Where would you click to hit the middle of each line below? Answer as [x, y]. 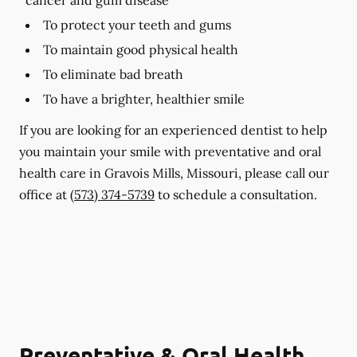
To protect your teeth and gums [137, 24]
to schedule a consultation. [236, 194]
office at [45, 194]
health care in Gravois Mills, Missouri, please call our [174, 173]
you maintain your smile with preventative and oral [170, 151]
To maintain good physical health [141, 49]
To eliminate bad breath [113, 74]
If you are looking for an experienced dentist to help [173, 129]
